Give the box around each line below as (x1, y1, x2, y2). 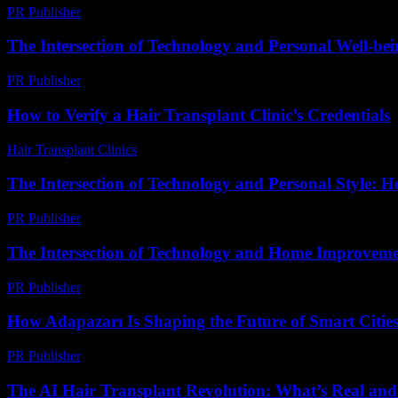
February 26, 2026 (89, 73, 193, 89)
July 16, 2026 (145, 141, 221, 157)
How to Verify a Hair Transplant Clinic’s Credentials (7, 105, 390, 124)
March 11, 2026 (89, 4, 178, 20)
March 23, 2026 (89, 347, 179, 363)
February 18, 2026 (89, 211, 193, 227)
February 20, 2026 (89, 279, 193, 295)
